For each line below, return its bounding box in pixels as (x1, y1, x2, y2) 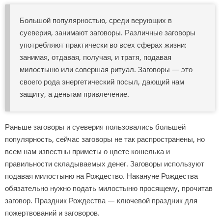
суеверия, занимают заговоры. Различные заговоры (20, 28, 195, 38)
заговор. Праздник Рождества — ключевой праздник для (5, 196, 197, 205)
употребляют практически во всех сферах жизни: (20, 41, 187, 50)
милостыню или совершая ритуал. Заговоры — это (20, 65, 192, 75)
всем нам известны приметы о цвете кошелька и (5, 147, 170, 156)
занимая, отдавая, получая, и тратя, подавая (20, 53, 171, 62)
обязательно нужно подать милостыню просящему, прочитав (5, 184, 213, 193)
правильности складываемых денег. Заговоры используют (5, 159, 204, 168)
